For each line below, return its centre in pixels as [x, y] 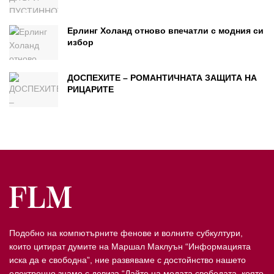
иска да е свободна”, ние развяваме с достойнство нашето [128, 260]
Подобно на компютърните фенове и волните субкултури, [126, 233]
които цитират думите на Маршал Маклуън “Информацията [130, 246]
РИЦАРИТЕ [91, 89]
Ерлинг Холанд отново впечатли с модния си [165, 30]
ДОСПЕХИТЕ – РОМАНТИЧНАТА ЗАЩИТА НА [162, 77]
